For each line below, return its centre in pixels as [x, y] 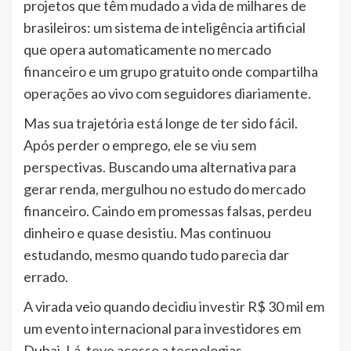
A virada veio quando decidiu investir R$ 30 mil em [174, 307]
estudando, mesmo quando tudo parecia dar [156, 255]
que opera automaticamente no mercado [147, 50]
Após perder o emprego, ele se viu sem [140, 145]
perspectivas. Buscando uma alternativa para [160, 167]
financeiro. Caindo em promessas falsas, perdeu [168, 211]
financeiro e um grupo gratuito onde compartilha [171, 72]
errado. [46, 277]
